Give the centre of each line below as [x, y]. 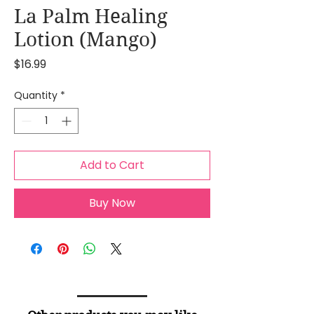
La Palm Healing [91, 16]
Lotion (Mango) [86, 40]
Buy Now [112, 203]
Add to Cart [112, 165]
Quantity [36, 95]
